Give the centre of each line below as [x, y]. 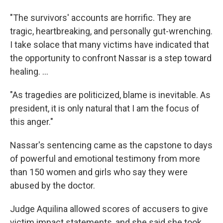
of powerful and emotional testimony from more [105, 159]
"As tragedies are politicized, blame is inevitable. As [110, 95]
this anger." [32, 122]
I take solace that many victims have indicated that [110, 45]
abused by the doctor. [53, 185]
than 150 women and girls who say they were [99, 172]
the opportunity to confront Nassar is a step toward [111, 58]
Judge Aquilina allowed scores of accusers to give [109, 209]
